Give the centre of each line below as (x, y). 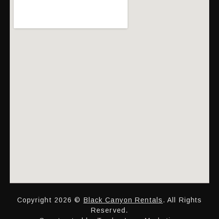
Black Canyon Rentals (123, 200)
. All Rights (183, 200)
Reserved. (109, 210)
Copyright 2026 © (50, 200)
